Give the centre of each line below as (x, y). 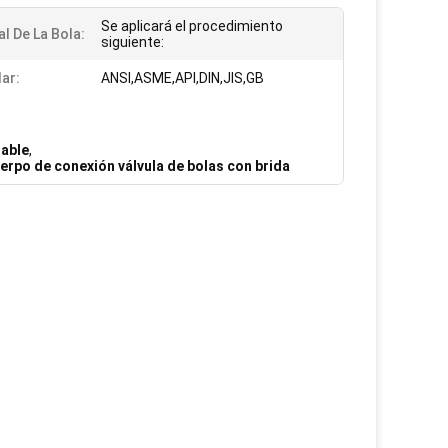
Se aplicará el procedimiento (192, 26)
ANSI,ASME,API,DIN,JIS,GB (182, 78)
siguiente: (132, 42)
